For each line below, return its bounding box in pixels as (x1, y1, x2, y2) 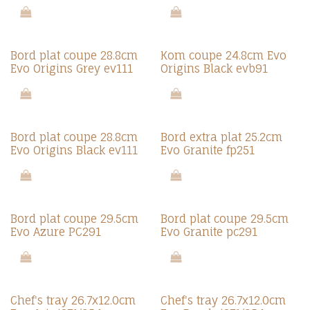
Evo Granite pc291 (160, 225, 257, 239)
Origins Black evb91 (160, 62, 268, 75)
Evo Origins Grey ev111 (10, 62, 133, 75)
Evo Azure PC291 (10, 225, 101, 239)
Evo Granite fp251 (160, 143, 255, 157)
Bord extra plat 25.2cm (160, 130, 282, 144)
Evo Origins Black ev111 (10, 143, 138, 157)
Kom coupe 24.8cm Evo (160, 48, 286, 62)
